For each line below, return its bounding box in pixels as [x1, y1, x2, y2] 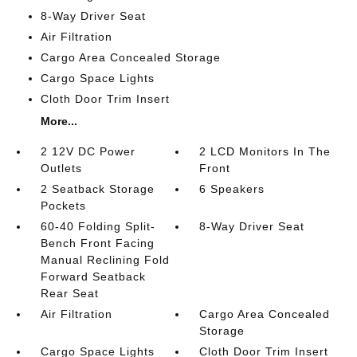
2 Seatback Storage [40, 182, 155, 195]
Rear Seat [40, 286, 99, 300]
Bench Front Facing [40, 236, 155, 249]
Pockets [40, 198, 86, 212]
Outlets [40, 161, 82, 175]
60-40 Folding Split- [40, 219, 155, 233]
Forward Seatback [40, 269, 146, 283]
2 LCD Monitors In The [199, 144, 331, 158]
